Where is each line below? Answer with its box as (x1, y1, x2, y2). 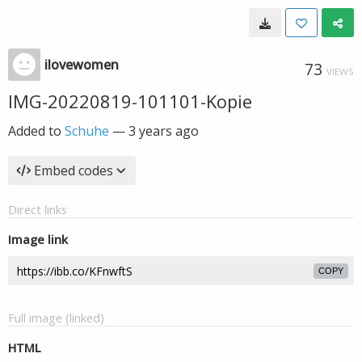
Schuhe (65, 122, 109, 140)
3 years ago (128, 122, 199, 140)
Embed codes (34, 162, 113, 179)
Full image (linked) (8, 309, 104, 326)
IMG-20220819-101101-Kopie (8, 89, 252, 113)
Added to (8, 122, 65, 140)
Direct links (8, 201, 67, 217)
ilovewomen (44, 56, 119, 74)
